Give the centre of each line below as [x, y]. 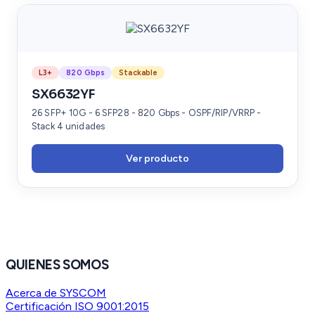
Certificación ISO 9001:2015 [77, 307]
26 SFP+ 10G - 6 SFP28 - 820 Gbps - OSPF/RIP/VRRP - [147, 112]
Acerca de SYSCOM [56, 293]
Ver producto [157, 158]
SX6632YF [64, 94]
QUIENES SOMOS [57, 265]
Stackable [139, 72]
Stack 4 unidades [69, 126]
